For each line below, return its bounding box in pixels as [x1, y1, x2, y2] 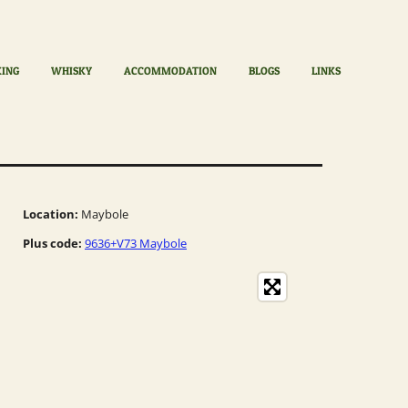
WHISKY [51, 64, 93, 77]
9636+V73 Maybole [85, 234, 187, 251]
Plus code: [23, 234, 82, 251]
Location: [23, 205, 78, 222]
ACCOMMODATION [124, 64, 218, 77]
